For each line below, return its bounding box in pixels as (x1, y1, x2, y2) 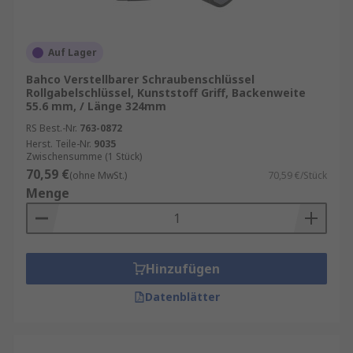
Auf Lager (48, 46, 97, 59)
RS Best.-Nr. (26, 121, 77, 135)
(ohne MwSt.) (69, 169, 127, 182)
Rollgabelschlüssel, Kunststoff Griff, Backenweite (26, 85, 306, 100)
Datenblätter (144, 289, 220, 304)
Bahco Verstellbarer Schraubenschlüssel (26, 72, 255, 87)
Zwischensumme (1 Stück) (26, 150, 142, 163)
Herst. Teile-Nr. (26, 137, 91, 150)
